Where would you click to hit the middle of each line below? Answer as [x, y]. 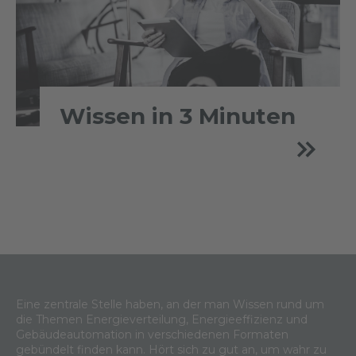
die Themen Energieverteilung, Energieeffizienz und [162, 319]
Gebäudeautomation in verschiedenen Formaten [152, 334]
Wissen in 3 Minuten [178, 116]
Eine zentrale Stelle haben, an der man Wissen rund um [170, 304]
